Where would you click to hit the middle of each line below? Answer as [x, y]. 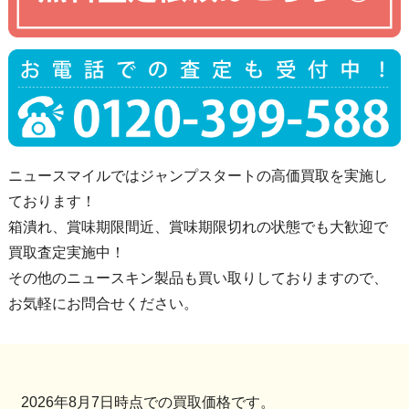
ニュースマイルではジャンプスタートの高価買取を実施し [198, 176]
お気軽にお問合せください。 [103, 304]
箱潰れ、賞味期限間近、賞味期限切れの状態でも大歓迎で [198, 227]
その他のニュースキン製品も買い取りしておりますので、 [198, 278]
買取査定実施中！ [66, 253]
